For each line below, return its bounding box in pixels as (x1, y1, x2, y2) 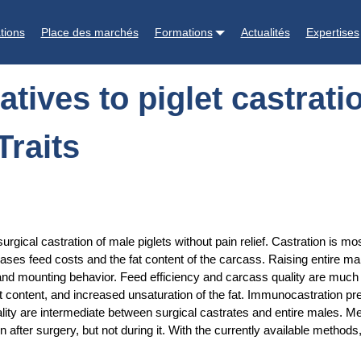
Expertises (305, 25, 359, 39)
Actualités (240, 25, 290, 39)
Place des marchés (40, 25, 139, 39)
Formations (154, 25, 213, 39)
